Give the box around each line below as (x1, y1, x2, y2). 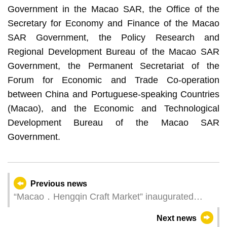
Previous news (30, 179, 88, 188)
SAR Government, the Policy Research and (7, 32, 220, 43)
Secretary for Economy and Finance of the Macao (7, 18, 220, 28)
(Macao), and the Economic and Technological (7, 103, 220, 113)
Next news (156, 213, 197, 222)
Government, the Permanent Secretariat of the (7, 60, 220, 71)
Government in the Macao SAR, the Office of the (7, 4, 220, 14)
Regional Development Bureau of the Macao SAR (7, 46, 220, 57)
